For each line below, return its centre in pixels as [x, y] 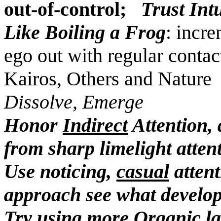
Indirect [95, 125]
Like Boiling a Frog [85, 32]
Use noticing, [60, 171]
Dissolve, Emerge [74, 102]
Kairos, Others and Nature [108, 79]
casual [143, 171]
